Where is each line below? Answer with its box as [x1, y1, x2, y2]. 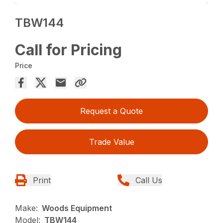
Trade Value [89, 137, 134, 147]
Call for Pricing [15, 41, 122, 59]
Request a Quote [80, 106, 143, 116]
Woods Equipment [42, 203, 112, 214]
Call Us [135, 175, 162, 186]
